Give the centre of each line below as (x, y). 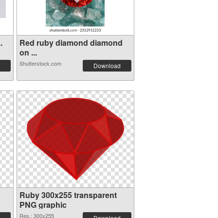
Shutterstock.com (40, 63)
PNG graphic (43, 205)
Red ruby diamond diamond (71, 43)
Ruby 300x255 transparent (68, 195)
